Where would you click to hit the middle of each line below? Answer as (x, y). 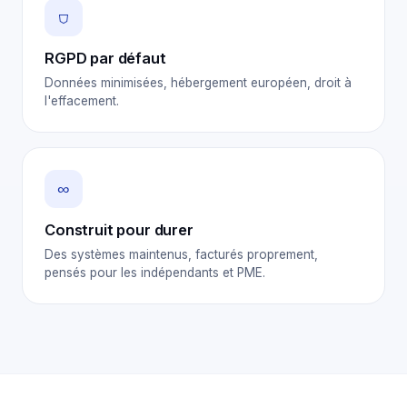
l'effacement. (82, 101)
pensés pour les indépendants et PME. (155, 273)
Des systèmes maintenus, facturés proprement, (181, 254)
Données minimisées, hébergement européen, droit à (198, 83)
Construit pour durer (119, 230)
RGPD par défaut (105, 58)
